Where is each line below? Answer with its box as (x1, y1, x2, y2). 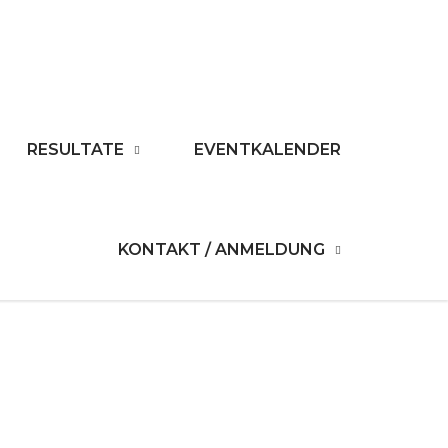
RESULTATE (26, 140, 124, 159)
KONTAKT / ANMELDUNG (117, 240, 325, 259)
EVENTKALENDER (193, 140, 341, 159)
